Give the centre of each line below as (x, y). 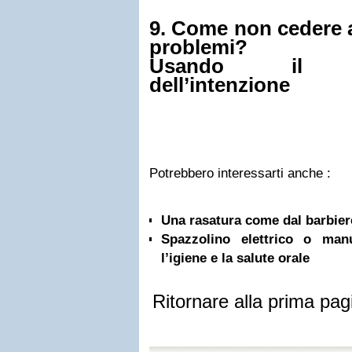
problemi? (198, 47)
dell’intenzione (220, 85)
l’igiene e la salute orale (235, 258)
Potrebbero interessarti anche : (240, 173)
